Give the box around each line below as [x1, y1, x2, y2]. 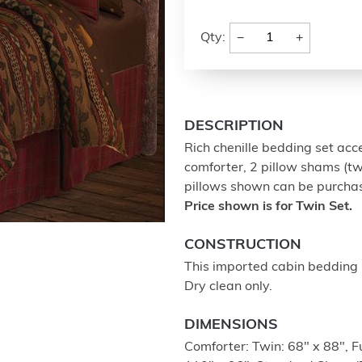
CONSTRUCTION [184, 238, 301, 253]
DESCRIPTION [184, 119, 284, 134]
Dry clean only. [184, 280, 272, 293]
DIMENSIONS [184, 318, 278, 333]
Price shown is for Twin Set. [184, 200, 352, 213]
